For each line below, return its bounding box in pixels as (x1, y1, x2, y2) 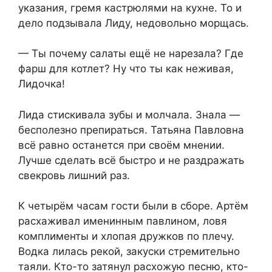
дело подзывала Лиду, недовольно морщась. (18, 16, 249, 29)
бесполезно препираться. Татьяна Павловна (18, 123, 244, 136)
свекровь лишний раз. (18, 169, 130, 182)
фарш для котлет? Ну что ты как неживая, (18, 63, 234, 75)
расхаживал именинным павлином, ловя (18, 215, 227, 228)
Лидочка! (18, 78, 65, 90)
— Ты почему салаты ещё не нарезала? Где (18, 47, 243, 60)
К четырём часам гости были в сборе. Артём (18, 200, 248, 212)
